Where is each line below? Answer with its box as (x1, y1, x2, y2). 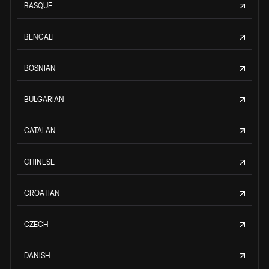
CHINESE (24, 157, 55, 166)
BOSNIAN (24, 63, 56, 73)
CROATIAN (24, 188, 60, 198)
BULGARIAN (24, 94, 64, 104)
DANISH (24, 250, 50, 260)
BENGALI (24, 32, 54, 41)
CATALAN (24, 125, 56, 135)
